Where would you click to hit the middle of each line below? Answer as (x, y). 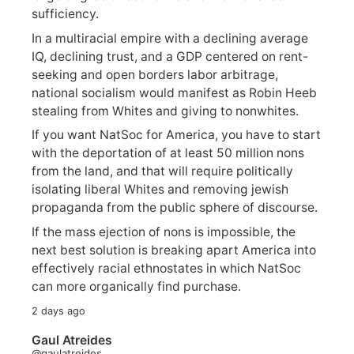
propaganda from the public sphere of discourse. (175, 208)
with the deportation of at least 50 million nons (168, 153)
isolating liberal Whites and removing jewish (160, 190)
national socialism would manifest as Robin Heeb (174, 92)
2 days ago (58, 311)
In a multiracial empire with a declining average (170, 38)
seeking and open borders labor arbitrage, (155, 74)
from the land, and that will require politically (162, 171)
